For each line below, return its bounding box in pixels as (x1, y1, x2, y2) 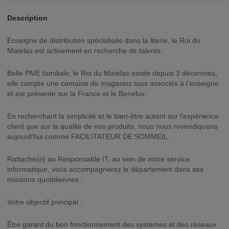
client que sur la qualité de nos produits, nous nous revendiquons (7, 122, 218, 130)
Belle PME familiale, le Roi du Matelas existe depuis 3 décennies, (7, 69, 217, 77)
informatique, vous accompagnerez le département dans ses (7, 165, 203, 173)
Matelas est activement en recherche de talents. (7, 47, 163, 55)
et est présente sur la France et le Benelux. (7, 89, 147, 98)
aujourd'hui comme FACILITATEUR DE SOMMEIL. (7, 132, 170, 141)
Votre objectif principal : (7, 198, 82, 206)
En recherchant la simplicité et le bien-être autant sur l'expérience (7, 112, 219, 120)
